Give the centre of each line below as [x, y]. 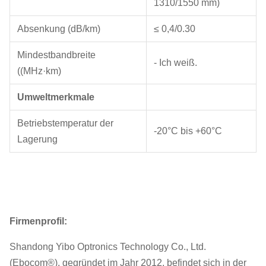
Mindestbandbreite [56, 55]
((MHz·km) [39, 71]
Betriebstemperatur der [65, 123]
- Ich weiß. [175, 63]
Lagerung [37, 139]
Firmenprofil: [38, 221]
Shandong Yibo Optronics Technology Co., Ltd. [108, 247]
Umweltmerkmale [56, 97]
